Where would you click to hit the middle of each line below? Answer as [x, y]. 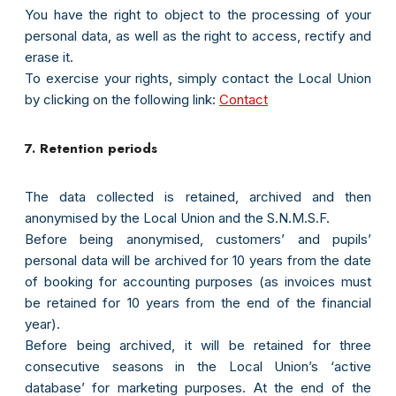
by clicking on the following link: [122, 100]
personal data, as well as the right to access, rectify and [198, 36]
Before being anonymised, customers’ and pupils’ [198, 240]
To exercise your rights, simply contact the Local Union [198, 79]
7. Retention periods [91, 149]
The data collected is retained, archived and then [198, 197]
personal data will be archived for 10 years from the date [198, 261]
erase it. [49, 57]
